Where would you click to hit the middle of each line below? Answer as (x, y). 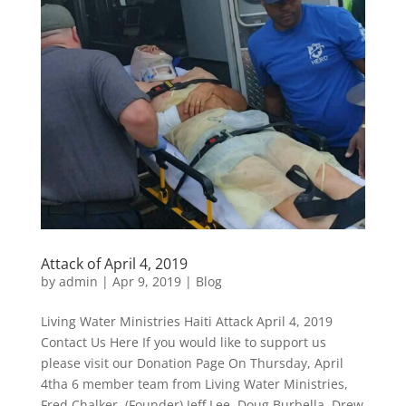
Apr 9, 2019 (146, 282)
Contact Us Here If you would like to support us (183, 343)
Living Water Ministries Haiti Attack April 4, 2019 (186, 322)
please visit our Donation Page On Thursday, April (192, 363)
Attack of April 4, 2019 (114, 264)
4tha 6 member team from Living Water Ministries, (194, 384)
